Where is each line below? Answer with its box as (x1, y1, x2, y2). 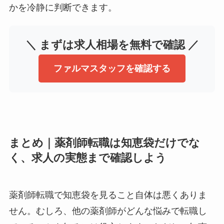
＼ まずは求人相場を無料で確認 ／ (25, 39, 199, 51)
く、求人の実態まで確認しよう (8, 152, 166, 164)
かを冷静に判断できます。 (8, 2, 117, 12)
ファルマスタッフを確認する (53, 63, 170, 73)
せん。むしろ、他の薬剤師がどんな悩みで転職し (8, 206, 207, 216)
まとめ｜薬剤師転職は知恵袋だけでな (8, 137, 200, 149)
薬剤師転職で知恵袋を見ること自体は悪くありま (8, 190, 207, 200)
